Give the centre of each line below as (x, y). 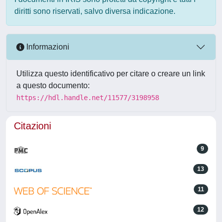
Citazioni (32, 126)
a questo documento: (53, 85)
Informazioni (47, 47)
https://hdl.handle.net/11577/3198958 (88, 97)
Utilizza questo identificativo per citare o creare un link (111, 73)
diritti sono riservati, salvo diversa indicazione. (95, 11)
